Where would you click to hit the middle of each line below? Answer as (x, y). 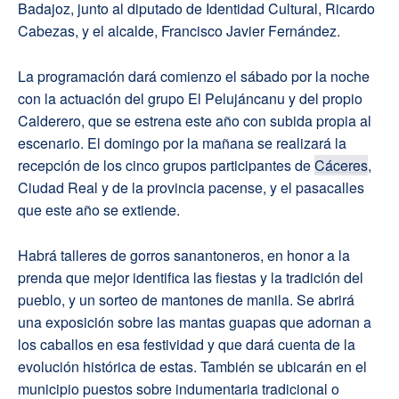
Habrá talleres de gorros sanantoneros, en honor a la (184, 255)
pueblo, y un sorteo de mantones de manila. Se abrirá (186, 299)
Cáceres (341, 165)
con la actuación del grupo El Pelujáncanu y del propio (190, 98)
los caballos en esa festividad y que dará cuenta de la (187, 344)
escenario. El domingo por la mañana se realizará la (182, 142)
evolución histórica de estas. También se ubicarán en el (192, 366)
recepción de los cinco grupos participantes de (166, 165)
